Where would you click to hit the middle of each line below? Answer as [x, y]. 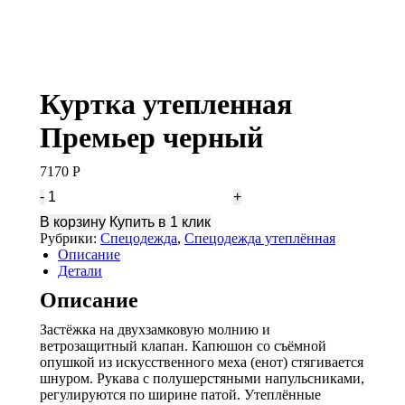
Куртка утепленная [166, 104]
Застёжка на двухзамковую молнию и [155, 329]
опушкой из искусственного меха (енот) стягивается [202, 362]
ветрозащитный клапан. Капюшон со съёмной [183, 345]
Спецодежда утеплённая [260, 238]
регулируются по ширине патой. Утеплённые [180, 394]
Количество [75, 195]
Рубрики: [70, 238]
